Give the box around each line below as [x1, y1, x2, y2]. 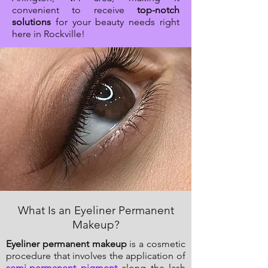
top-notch [137, 4, 179, 16]
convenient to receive [12, 4, 137, 16]
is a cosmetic [126, 238, 186, 250]
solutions [12, 16, 51, 28]
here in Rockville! [12, 28, 85, 40]
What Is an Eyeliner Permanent [17, 203, 174, 218]
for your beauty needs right [51, 16, 179, 28]
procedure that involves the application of [6, 250, 185, 262]
